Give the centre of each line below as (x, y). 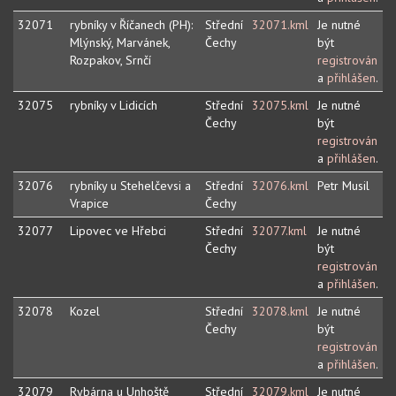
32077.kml (279, 231)
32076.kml (280, 186)
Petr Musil (343, 186)
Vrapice (89, 204)
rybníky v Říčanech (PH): (131, 25)
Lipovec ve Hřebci (118, 231)
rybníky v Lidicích (114, 106)
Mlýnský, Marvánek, (120, 43)
